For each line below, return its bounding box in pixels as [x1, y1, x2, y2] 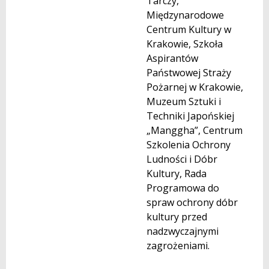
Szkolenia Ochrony [147, 138, 231, 152]
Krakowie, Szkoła [147, 37, 223, 51]
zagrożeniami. [147, 239, 210, 253]
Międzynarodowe [147, 8, 224, 22]
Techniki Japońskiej [147, 109, 234, 123]
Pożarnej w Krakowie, [147, 80, 243, 94]
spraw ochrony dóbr [147, 196, 238, 210]
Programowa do [147, 181, 219, 195]
